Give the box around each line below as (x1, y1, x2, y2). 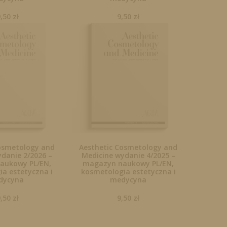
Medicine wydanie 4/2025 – (81, 150, 175, 161)
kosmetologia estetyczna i (81, 167, 176, 177)
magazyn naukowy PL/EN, (83, 159, 174, 169)
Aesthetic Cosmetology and (79, 142, 178, 153)
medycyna (110, 175, 147, 185)
